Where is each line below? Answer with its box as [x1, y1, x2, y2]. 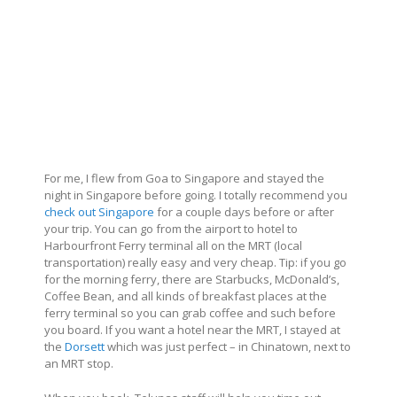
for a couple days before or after [154, 204, 334, 221]
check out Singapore [44, 204, 154, 221]
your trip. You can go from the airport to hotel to [44, 221, 298, 237]
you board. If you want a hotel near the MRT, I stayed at [44, 322, 340, 339]
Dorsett [65, 339, 105, 355]
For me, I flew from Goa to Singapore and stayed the [44, 170, 324, 187]
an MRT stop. [44, 355, 113, 372]
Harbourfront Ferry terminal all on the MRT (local [44, 237, 302, 254]
